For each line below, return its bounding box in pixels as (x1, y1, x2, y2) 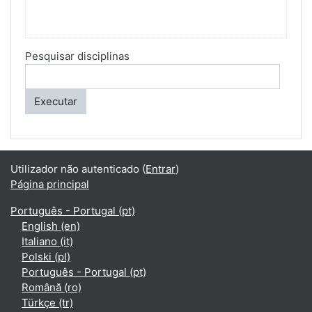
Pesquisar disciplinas (25, 49, 130, 63)
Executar (34, 95, 77, 108)
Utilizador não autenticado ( (10, 162, 146, 175)
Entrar (146, 162, 175, 175)
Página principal (10, 178, 89, 191)
